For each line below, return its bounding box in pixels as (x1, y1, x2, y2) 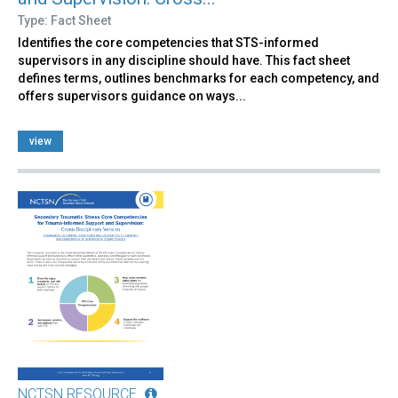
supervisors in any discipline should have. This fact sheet (18, 53, 350, 68)
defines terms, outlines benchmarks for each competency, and (18, 71, 379, 86)
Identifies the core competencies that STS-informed (18, 36, 319, 51)
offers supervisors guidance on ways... (18, 89, 246, 104)
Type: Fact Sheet (18, 13, 111, 28)
